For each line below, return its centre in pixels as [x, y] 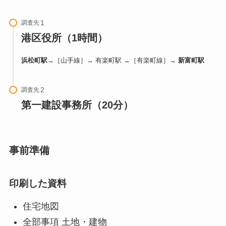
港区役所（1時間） [64, 38]
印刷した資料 [38, 184]
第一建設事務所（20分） [77, 105]
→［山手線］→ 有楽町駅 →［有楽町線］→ [112, 60]
